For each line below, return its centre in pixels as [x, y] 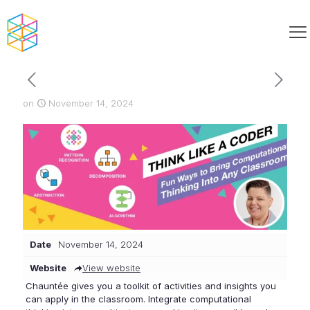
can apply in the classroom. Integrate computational [138, 299]
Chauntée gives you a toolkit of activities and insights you [151, 285]
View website [111, 267]
